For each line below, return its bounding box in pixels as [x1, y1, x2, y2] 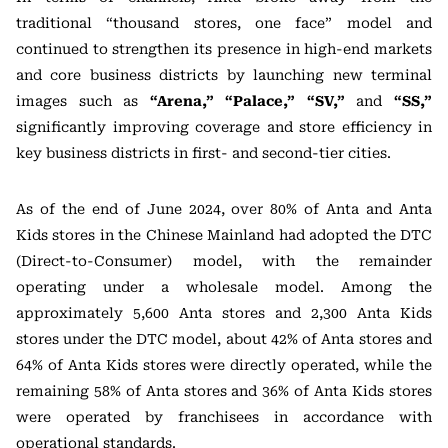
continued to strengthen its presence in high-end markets [16, 40, 432, 57]
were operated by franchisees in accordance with [16, 408, 432, 425]
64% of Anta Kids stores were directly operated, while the [16, 356, 432, 373]
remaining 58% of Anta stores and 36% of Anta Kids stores [16, 382, 432, 399]
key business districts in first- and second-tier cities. [16, 144, 391, 161]
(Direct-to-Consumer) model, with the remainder [16, 252, 432, 269]
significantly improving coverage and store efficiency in [16, 118, 432, 135]
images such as [16, 92, 150, 109]
